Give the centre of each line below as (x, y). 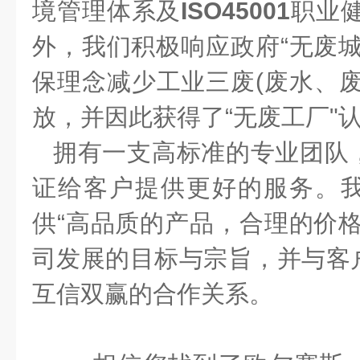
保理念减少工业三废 (144, 82)
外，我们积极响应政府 (156, 46)
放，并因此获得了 (129, 117)
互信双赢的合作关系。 (153, 294)
